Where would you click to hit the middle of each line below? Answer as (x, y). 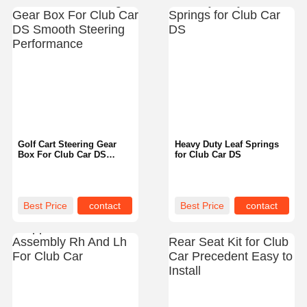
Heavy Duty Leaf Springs (226, 145)
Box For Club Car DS (62, 155)
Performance (45, 175)
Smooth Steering (54, 165)
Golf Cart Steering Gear (67, 145)
